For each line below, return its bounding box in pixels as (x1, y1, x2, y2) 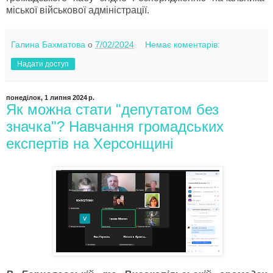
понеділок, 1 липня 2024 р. (6, 93, 94, 101)
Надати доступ (17, 59, 69, 68)
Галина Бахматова (11, 39, 85, 49)
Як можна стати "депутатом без (6, 101, 219, 118)
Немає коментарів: (145, 39, 221, 49)
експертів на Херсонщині (6, 135, 173, 152)
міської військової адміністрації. (6, 4, 152, 15)
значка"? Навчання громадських (6, 118, 224, 135)
